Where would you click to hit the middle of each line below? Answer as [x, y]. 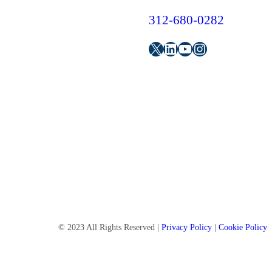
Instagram [222, 48]
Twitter [170, 48]
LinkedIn [190, 48]
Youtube [202, 48]
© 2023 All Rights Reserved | [110, 228]
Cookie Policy [243, 228]
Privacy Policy [187, 228]
